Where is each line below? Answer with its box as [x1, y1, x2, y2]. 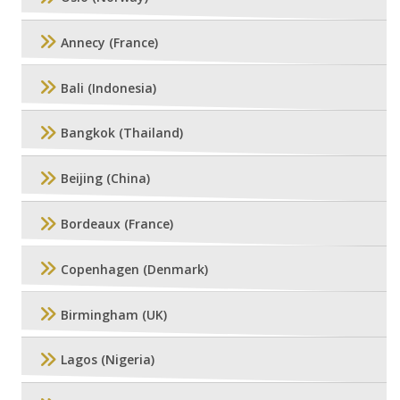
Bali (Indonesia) [61, 79, 156, 96]
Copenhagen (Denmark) [61, 260, 208, 278]
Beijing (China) [61, 170, 150, 187]
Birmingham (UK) [61, 305, 167, 323]
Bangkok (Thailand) [61, 124, 183, 142]
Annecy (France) [61, 33, 158, 51]
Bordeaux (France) [61, 215, 173, 233]
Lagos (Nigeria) [61, 351, 154, 369]
